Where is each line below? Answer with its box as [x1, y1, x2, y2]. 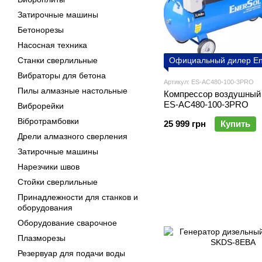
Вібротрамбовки [18, 116, 79, 126]
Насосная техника [18, 40, 87, 50]
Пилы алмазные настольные [18, 86, 127, 95]
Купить [220, 119, 250, 129]
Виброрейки [18, 101, 64, 111]
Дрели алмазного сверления [18, 132, 127, 141]
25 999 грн [164, 119, 206, 129]
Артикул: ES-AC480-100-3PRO [164, 78, 254, 85]
